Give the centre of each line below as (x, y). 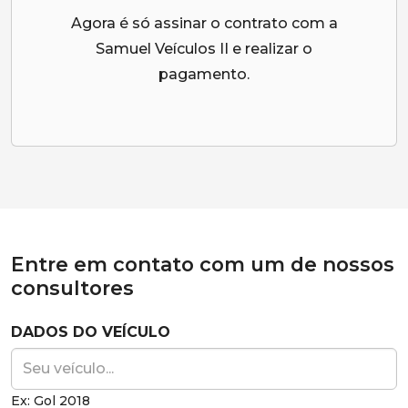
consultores (72, 288)
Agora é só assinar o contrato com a (204, 23)
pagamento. (204, 74)
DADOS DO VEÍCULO (91, 332)
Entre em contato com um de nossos (203, 264)
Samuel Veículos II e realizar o (204, 49)
